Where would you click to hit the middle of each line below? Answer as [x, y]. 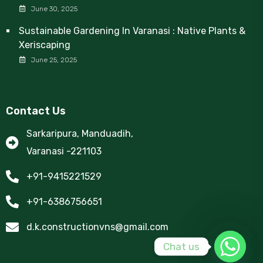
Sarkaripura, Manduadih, [80, 134]
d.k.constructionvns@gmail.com [97, 227]
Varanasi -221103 [64, 151]
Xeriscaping [45, 45]
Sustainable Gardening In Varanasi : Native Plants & [132, 31]
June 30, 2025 [54, 9]
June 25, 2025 [54, 60]
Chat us [181, 246]
